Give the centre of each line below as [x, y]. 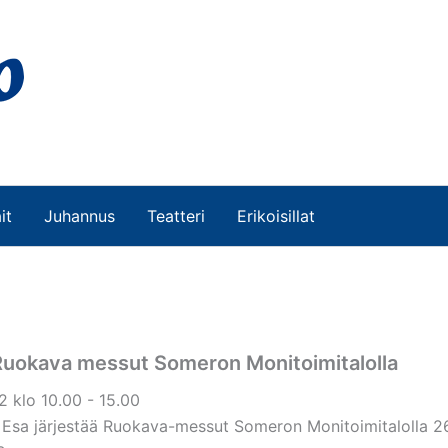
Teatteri [176, 216]
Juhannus [79, 216]
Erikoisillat [276, 216]
